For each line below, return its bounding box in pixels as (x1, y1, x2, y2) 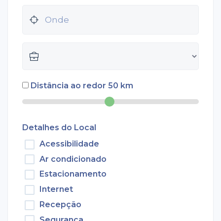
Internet (39, 184, 73, 194)
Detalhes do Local (22, 122, 96, 132)
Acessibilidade (39, 139, 99, 148)
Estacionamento (39, 169, 107, 179)
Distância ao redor (30, 80, 108, 90)
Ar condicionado (39, 154, 107, 164)
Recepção (39, 199, 81, 209)
